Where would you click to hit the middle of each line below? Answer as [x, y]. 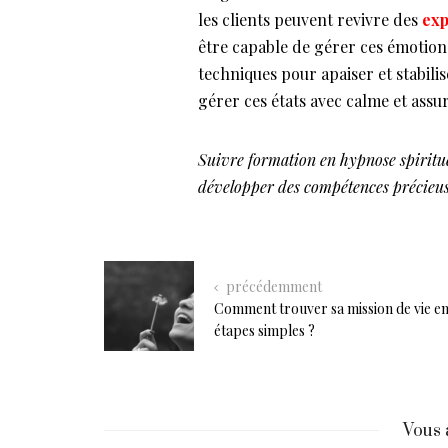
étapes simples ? [264, 330]
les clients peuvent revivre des [309, 19]
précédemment [272, 286]
